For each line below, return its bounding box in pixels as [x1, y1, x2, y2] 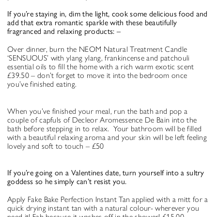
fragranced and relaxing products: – [7, 26, 121, 36]
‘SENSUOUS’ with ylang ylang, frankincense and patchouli [7, 53, 190, 62]
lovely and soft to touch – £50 [7, 141, 104, 151]
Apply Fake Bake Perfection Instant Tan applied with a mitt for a [7, 195, 208, 204]
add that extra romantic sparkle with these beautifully [7, 17, 177, 27]
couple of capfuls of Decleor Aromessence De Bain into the [7, 115, 197, 124]
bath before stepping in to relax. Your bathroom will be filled [7, 124, 202, 133]
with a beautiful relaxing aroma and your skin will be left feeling [7, 132, 207, 142]
